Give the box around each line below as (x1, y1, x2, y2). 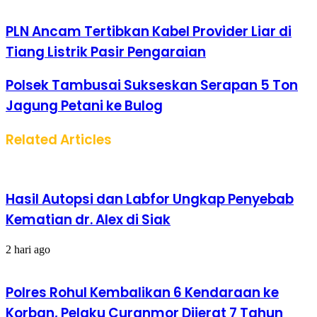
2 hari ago (6, 243, 50, 256)
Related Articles (6, 129, 112, 149)
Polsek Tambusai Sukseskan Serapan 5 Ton (6, 76, 298, 96)
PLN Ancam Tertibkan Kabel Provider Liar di (6, 21, 292, 41)
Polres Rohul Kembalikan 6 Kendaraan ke (6, 282, 279, 302)
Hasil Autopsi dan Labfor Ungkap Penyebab (6, 190, 294, 209)
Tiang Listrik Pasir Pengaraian (6, 42, 206, 62)
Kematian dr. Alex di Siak (6, 210, 171, 230)
